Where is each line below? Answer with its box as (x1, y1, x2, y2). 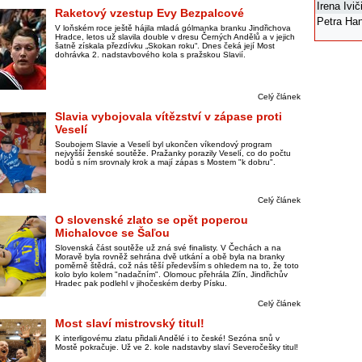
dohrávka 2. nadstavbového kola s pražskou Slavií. (55, 50, 246, 59)
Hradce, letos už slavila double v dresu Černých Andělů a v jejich (55, 32, 295, 41)
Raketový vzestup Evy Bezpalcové (55, 6, 244, 19)
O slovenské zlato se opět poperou (55, 213, 248, 226)
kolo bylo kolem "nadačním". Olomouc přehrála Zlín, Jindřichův (55, 270, 288, 279)
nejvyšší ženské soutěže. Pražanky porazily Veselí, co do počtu (55, 149, 291, 158)
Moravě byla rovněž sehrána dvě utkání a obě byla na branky (55, 252, 284, 261)
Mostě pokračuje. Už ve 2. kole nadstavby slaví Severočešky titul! (55, 343, 298, 351)
